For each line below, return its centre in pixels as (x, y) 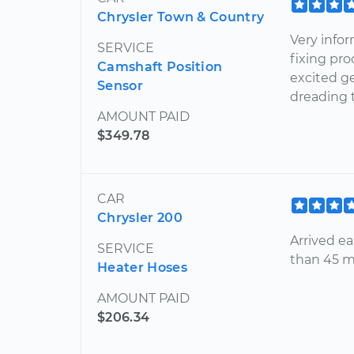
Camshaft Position (160, 67)
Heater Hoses (142, 268)
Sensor (120, 86)
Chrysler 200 (140, 218)
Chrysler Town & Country (181, 17)
